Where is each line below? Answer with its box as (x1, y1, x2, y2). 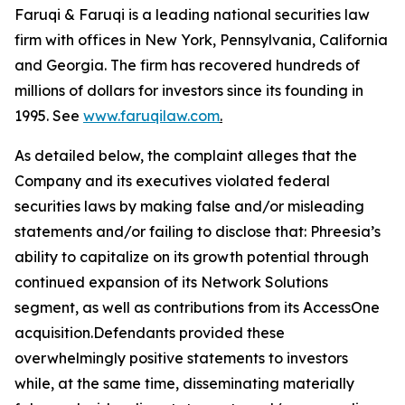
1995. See (14, 107, 83, 126)
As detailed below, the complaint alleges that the (14, 146, 357, 165)
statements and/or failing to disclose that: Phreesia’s (14, 222, 381, 241)
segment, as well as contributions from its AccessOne (14, 298, 380, 317)
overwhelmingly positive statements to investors (14, 349, 348, 368)
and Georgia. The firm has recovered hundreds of (14, 56, 360, 75)
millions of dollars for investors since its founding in (14, 81, 363, 100)
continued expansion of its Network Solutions (14, 273, 328, 292)
